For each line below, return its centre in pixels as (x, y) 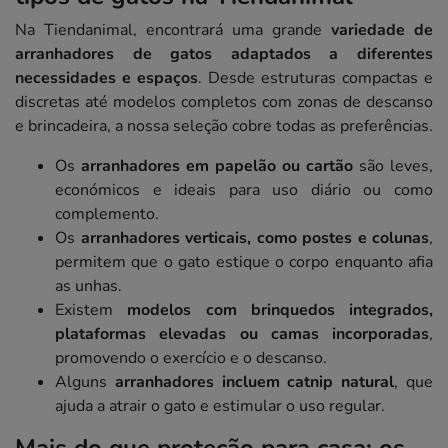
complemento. (107, 214)
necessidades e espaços (106, 78)
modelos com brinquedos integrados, (280, 310)
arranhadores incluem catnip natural (254, 382)
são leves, (393, 166)
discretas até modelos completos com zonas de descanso (224, 102)
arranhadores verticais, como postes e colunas (254, 238)
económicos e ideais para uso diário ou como (244, 190)
